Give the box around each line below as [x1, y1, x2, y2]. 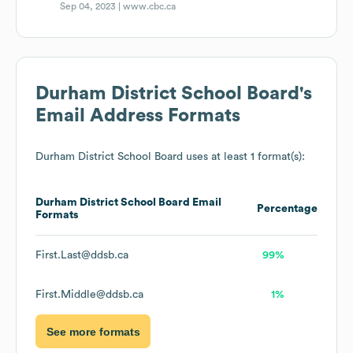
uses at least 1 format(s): [183, 151, 305, 163]
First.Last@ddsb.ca [35, 250, 128, 262]
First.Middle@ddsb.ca [35, 289, 143, 301]
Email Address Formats [35, 106, 240, 126]
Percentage [257, 203, 318, 215]
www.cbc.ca [123, 2, 176, 12]
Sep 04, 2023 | [60, 2, 124, 12]
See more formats [46, 325, 140, 338]
